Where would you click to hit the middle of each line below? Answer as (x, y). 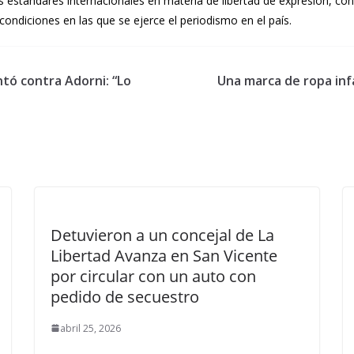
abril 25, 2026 (90, 328)
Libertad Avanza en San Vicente (164, 255)
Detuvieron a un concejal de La (162, 235)
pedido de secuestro (125, 296)
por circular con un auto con (153, 276)
